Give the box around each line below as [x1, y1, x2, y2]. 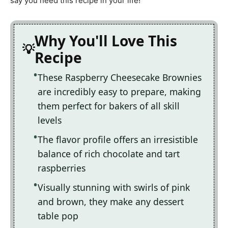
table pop [38, 210, 78, 222]
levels [38, 114, 62, 127]
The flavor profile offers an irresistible [38, 133, 198, 146]
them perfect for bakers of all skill [38, 100, 180, 112]
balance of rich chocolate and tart [38, 148, 180, 160]
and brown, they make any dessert [38, 195, 184, 208]
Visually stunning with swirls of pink [38, 181, 190, 194]
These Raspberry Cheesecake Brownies [38, 71, 202, 84]
